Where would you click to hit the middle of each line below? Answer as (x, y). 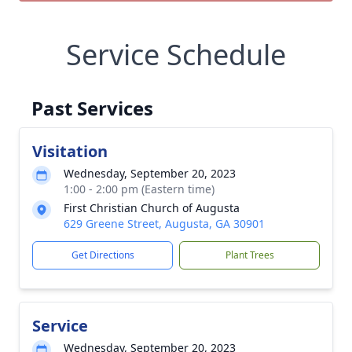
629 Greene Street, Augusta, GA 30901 (164, 224)
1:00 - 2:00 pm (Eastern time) (139, 189)
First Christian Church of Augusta (152, 208)
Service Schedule (176, 55)
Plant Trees (249, 255)
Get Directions (103, 255)
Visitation (70, 151)
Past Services (92, 108)
